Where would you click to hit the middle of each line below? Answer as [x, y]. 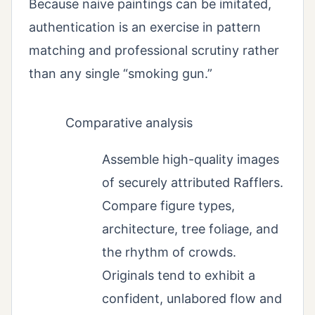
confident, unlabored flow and [192, 299]
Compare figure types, [168, 206]
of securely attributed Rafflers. [193, 183]
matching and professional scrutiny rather [154, 50]
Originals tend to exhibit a [179, 276]
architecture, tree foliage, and [190, 229]
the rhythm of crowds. [169, 252]
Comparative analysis [129, 123]
